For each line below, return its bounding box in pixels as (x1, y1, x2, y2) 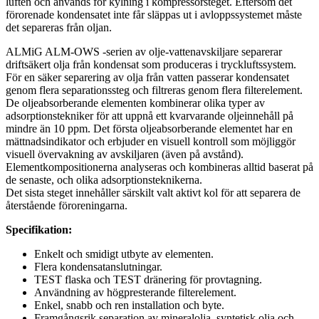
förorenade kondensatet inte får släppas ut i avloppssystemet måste (6, 9, 302, 21)
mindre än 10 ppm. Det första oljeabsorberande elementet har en (6, 122, 293, 135)
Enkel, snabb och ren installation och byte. (34, 299, 224, 312)
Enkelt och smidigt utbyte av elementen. (34, 248, 214, 261)
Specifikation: (6, 224, 72, 236)
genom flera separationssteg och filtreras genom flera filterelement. (6, 84, 303, 97)
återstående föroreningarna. (6, 199, 127, 212)
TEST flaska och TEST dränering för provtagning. (34, 273, 262, 286)
